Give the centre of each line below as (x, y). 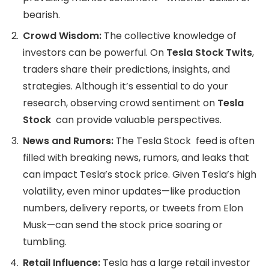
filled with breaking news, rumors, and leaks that (136, 158)
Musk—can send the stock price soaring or (123, 225)
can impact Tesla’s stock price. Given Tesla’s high (140, 175)
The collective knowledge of (169, 36)
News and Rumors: (68, 141)
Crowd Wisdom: (62, 36)
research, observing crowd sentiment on (120, 103)
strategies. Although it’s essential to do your (125, 86)
